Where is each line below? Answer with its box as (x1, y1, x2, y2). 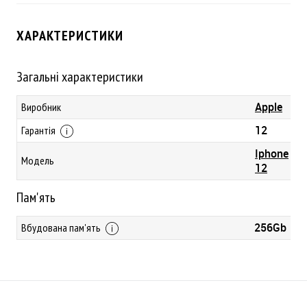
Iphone (255, 146, 288, 161)
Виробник (21, 100, 61, 114)
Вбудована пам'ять (21, 221, 103, 234)
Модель (21, 153, 54, 167)
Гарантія (21, 123, 58, 137)
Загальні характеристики (16, 68, 143, 86)
